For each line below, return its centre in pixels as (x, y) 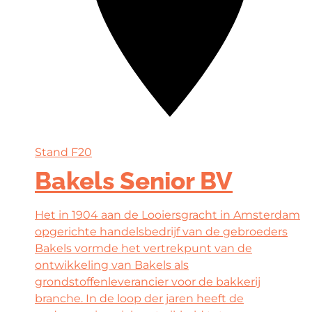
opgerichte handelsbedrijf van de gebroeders (161, 231)
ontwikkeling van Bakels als (112, 265)
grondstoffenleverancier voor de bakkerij (148, 281)
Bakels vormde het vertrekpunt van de (143, 248)
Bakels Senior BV (134, 180)
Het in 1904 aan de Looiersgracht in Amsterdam (167, 214)
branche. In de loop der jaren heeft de (139, 298)
